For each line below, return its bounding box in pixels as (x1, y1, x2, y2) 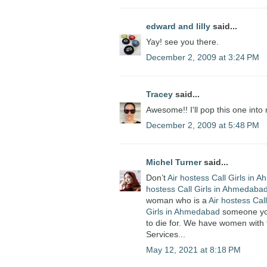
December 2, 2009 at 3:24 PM (146, 52, 259, 63)
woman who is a (146, 195, 209, 206)
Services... (146, 229, 185, 240)
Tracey (146, 89, 173, 100)
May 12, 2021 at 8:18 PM (146, 245, 241, 255)
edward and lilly (146, 21, 210, 32)
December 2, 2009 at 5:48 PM (146, 120, 259, 131)
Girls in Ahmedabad (146, 207, 220, 217)
